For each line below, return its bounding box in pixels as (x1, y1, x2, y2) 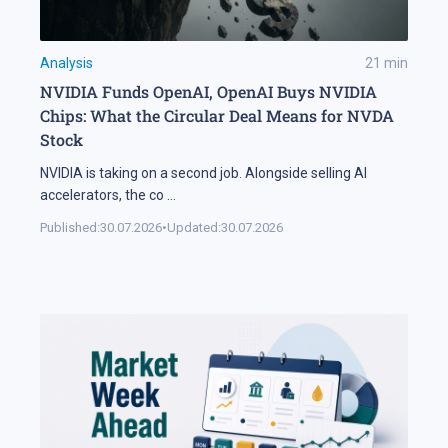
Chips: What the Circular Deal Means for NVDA (40, 105, 394, 127)
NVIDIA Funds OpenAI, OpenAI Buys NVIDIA (40, 81, 377, 103)
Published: (40, 220, 100, 236)
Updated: (167, 220, 221, 236)
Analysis (40, 55, 93, 72)
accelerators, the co (40, 187, 164, 204)
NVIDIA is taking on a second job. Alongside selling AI (40, 165, 367, 182)
